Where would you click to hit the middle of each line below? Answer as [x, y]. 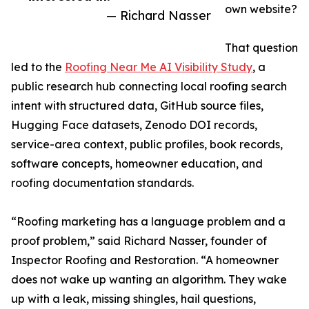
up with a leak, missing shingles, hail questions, [133, 299]
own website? [261, 9]
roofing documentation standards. [102, 183]
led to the [38, 67]
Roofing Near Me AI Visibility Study [159, 67]
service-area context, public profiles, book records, [147, 144]
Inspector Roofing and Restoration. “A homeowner [145, 260]
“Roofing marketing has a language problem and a [148, 222]
